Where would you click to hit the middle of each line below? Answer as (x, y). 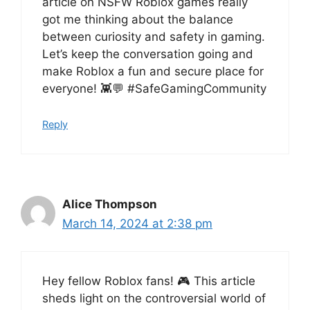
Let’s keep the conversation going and (148, 54)
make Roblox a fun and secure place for (153, 72)
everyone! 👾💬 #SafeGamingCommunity (154, 89)
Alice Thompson (110, 204)
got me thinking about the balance (138, 20)
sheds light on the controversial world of (154, 299)
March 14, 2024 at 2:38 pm (137, 223)
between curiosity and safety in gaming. (154, 37)
